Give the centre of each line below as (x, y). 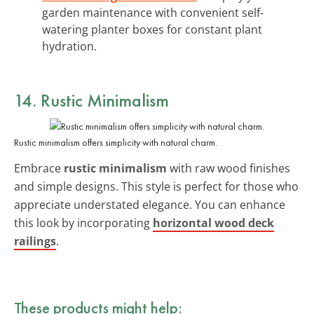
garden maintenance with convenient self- (153, 12)
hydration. (69, 46)
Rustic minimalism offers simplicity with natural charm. (116, 142)
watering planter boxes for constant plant (152, 29)
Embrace (39, 168)
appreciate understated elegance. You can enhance (150, 204)
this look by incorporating (83, 223)
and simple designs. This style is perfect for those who (156, 186)
